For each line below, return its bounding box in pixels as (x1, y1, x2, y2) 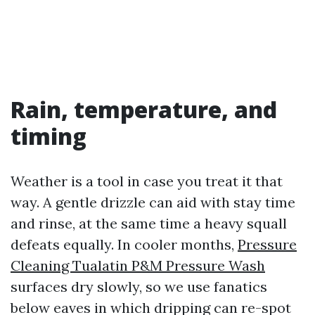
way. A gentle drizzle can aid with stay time (11, 193, 295, 211)
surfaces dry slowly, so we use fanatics (11, 278, 267, 295)
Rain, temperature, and (11, 94, 277, 124)
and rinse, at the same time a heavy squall (11, 214, 287, 232)
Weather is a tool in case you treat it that (11, 172, 283, 190)
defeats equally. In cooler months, (11, 236, 238, 253)
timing (11, 121, 86, 151)
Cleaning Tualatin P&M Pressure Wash (11, 257, 265, 274)
